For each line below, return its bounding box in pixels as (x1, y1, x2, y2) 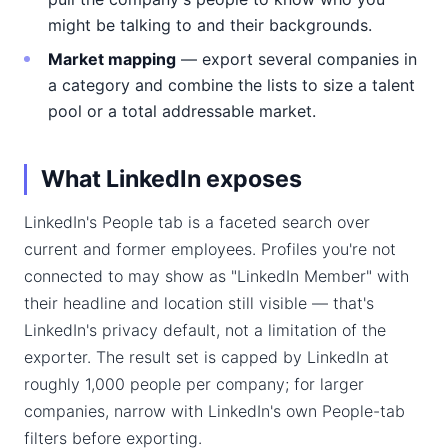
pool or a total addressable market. (48, 101, 316, 121)
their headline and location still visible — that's (24, 293, 374, 313)
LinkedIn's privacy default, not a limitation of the (24, 320, 386, 340)
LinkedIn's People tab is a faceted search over (24, 212, 370, 232)
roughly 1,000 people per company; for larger (24, 374, 364, 394)
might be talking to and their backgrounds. (48, 15, 372, 35)
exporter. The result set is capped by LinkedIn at (24, 347, 389, 367)
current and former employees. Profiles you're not (24, 239, 396, 259)
